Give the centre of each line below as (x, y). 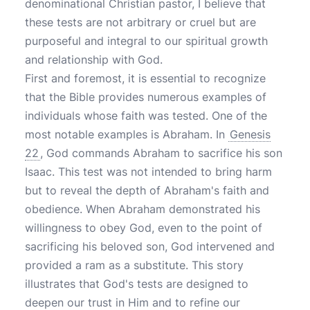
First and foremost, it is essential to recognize (145, 78)
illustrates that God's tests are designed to (137, 284)
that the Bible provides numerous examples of (146, 97)
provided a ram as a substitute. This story (134, 265)
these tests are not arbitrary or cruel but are (140, 22)
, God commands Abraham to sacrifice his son (161, 153)
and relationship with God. (94, 60)
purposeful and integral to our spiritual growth (146, 41)
